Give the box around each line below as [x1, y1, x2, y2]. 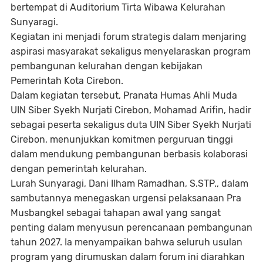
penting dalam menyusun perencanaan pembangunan [11, 221, 252, 233]
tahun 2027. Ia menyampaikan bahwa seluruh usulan [11, 236, 242, 248]
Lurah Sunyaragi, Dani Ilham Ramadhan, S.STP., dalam [11, 177, 248, 189]
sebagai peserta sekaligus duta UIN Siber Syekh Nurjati [11, 119, 251, 130]
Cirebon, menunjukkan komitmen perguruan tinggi [11, 133, 233, 145]
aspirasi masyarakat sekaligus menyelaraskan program [11, 45, 251, 57]
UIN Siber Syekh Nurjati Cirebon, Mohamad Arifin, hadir [11, 104, 251, 116]
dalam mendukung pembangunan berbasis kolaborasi [11, 148, 248, 160]
